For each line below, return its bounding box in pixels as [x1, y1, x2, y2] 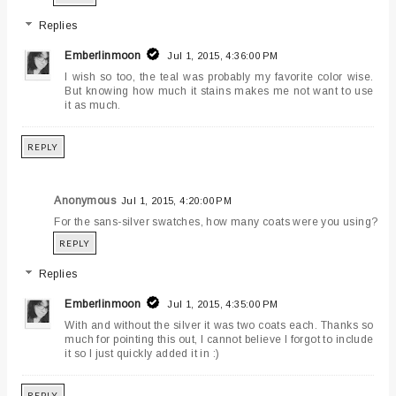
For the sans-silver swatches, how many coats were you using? [54, 216, 378, 229]
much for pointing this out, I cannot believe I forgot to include [65, 333, 374, 346]
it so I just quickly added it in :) [65, 347, 220, 361]
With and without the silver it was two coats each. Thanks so [65, 319, 374, 332]
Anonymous [54, 194, 117, 208]
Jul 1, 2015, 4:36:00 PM [167, 50, 278, 62]
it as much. [65, 99, 121, 112]
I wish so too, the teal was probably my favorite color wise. [65, 71, 374, 84]
